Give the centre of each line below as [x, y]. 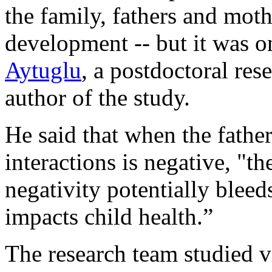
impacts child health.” [109, 216]
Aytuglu [43, 70]
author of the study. [97, 97]
